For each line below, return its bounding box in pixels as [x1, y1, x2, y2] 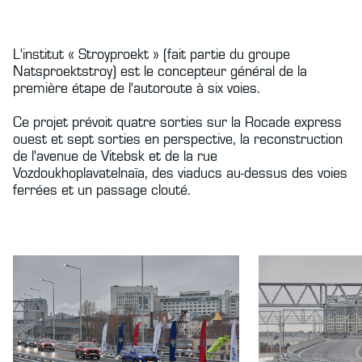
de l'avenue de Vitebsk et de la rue [13, 148, 217, 166]
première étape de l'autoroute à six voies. [13, 80, 260, 98]
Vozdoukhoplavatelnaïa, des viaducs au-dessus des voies [13, 165, 347, 183]
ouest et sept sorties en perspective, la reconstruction [13, 131, 343, 149]
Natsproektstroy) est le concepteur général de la [13, 63, 307, 81]
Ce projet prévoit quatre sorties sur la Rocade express [13, 114, 342, 132]
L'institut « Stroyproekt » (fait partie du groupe [13, 46, 290, 64]
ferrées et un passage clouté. [13, 182, 191, 200]
